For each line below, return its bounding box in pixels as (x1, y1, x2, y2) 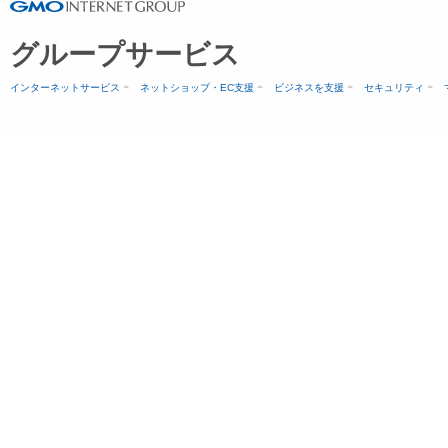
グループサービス (10, 39, 240, 70)
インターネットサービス (10, 82, 120, 93)
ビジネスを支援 (274, 82, 344, 93)
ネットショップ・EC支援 (140, 82, 254, 93)
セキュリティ (364, 82, 424, 93)
